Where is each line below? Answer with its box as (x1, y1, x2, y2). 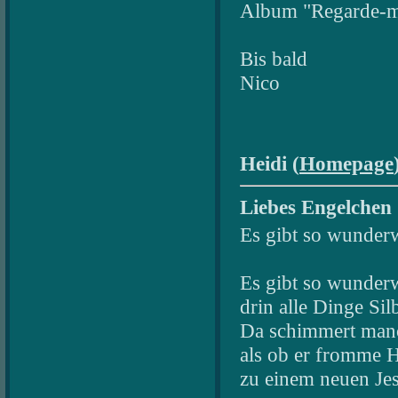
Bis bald (240, 46, 307, 70)
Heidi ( (240, 151, 299, 175)
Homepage (299, 151, 394, 175)
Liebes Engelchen (240, 195, 392, 219)
